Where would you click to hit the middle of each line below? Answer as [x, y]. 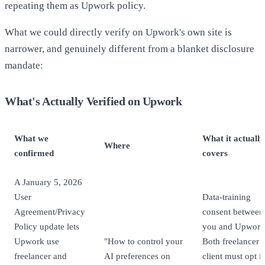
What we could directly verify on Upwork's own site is [118, 33]
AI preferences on [137, 256]
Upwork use [37, 241]
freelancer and [41, 256]
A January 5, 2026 [48, 182]
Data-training [227, 197]
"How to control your [143, 241]
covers [215, 153]
